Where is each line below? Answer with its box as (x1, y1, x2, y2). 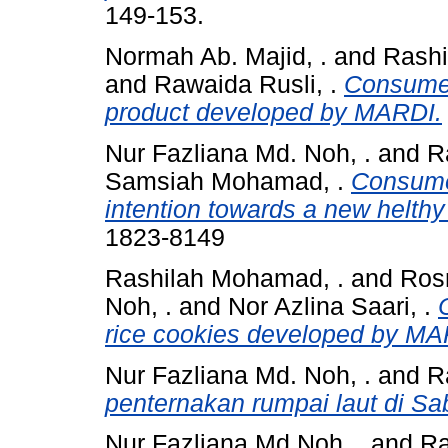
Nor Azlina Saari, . (228, 292, 431, 320)
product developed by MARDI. (105, 99, 442, 127)
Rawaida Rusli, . (154, 71, 337, 99)
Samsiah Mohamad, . (105, 167, 344, 195)
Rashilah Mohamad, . (105, 264, 344, 292)
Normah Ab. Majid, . (105, 43, 327, 71)
